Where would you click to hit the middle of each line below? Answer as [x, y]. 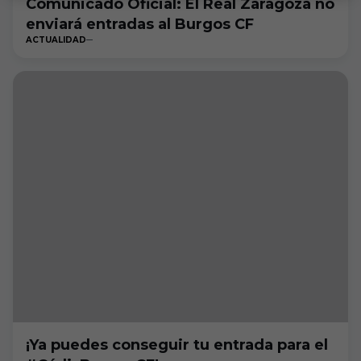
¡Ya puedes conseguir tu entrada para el [177, 345]
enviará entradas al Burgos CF [140, 24]
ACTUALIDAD [56, 40]
